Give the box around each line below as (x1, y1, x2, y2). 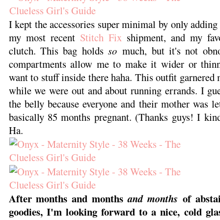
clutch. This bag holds (8, 43, 108, 57)
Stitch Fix (80, 30, 122, 44)
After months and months (8, 191, 128, 206)
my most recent (8, 30, 80, 44)
